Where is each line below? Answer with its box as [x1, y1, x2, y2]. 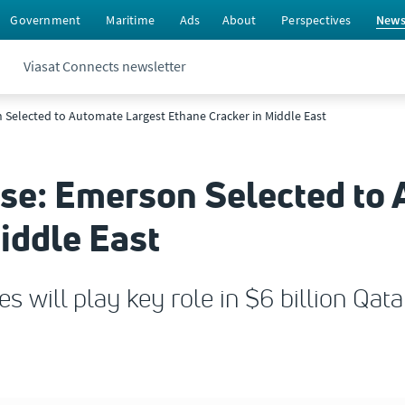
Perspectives [281, 12, 352, 28]
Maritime [106, 12, 155, 28]
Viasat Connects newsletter [24, 57, 186, 75]
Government [10, 12, 81, 28]
